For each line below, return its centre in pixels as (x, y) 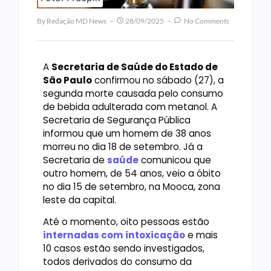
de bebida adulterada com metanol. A (130, 106)
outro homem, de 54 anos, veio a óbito (132, 173)
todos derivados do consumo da (117, 261)
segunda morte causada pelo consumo (133, 93)
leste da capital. (80, 200)
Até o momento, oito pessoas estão (126, 221)
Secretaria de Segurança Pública (117, 120)
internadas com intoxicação (114, 235)
